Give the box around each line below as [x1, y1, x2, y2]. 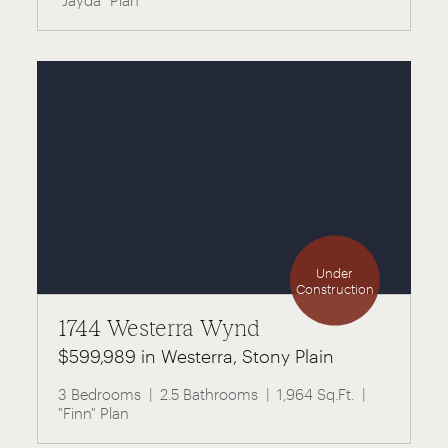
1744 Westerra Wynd [58, 314, 260, 341]
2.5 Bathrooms [160, 384, 259, 403]
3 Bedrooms [58, 384, 142, 403]
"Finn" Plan [58, 403, 130, 422]
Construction [295, 280, 374, 297]
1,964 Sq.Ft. [277, 384, 355, 403]
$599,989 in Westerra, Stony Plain [58, 344, 335, 367]
